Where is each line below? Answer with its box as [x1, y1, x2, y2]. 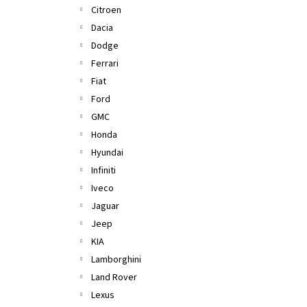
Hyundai [91, 146, 123, 160]
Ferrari [91, 57, 119, 71]
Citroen [91, 3, 121, 17]
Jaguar [91, 199, 119, 213]
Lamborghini [91, 253, 141, 267]
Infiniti [91, 164, 116, 177]
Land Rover [91, 271, 137, 284]
